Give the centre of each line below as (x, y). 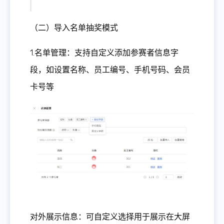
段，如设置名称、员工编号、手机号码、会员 (110, 69)
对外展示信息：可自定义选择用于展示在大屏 (110, 217)
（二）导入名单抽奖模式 (74, 27)
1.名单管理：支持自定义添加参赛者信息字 (104, 52)
